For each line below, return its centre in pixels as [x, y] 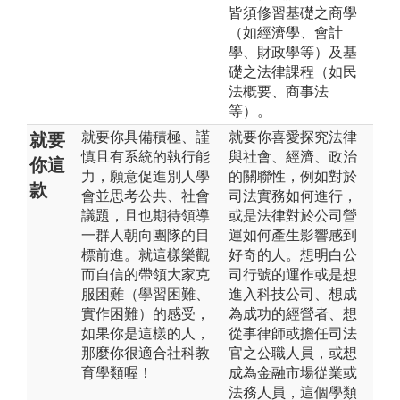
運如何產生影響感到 [293, 235]
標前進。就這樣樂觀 [146, 254]
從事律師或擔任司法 [293, 333]
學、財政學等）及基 [293, 52]
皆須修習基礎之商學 [293, 12]
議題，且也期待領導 [146, 215]
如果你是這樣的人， [146, 333]
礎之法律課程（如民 [293, 71]
